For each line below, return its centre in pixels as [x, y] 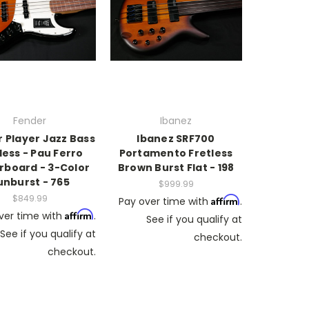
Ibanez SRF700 [176, 138]
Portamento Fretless [176, 153]
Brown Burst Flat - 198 [176, 167]
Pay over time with [165, 201]
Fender [30, 120]
